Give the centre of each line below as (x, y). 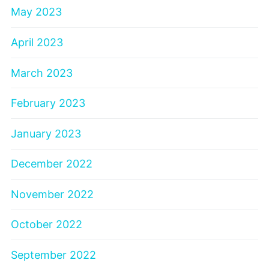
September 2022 (53, 255)
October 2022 (47, 225)
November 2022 (52, 194)
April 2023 (37, 42)
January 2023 (46, 133)
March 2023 (42, 73)
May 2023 (36, 12)
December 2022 (52, 164)
